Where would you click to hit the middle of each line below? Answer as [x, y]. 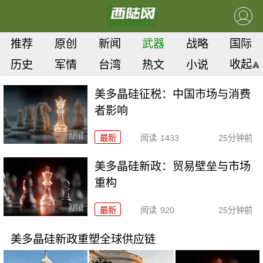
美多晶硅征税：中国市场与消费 [173, 94]
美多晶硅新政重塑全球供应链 [83, 240]
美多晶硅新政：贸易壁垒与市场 [173, 167]
